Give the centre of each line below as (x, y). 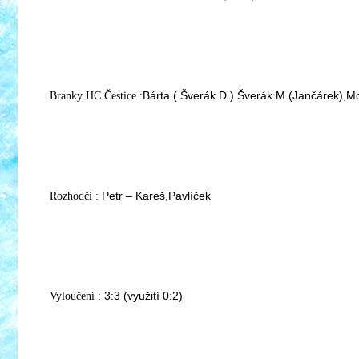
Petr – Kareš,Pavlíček (156, 196)
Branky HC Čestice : (96, 96)
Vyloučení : (77, 296)
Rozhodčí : (76, 196)
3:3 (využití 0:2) (143, 296)
